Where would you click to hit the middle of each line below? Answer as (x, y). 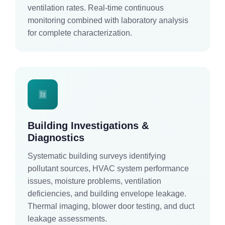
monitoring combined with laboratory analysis (108, 21)
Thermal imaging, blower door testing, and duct (111, 206)
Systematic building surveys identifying (97, 156)
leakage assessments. (67, 219)
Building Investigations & (88, 126)
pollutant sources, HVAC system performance (108, 169)
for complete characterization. (80, 33)
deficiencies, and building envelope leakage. (107, 194)
